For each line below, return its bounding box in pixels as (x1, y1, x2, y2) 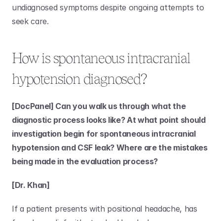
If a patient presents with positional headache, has (12, 204, 197, 214)
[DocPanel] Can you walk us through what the (12, 101, 186, 111)
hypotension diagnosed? (12, 70, 147, 87)
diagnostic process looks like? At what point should (12, 115, 206, 125)
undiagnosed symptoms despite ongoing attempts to (12, 2, 204, 12)
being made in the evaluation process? (12, 156, 158, 166)
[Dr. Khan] (12, 180, 50, 190)
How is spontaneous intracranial (12, 49, 190, 67)
